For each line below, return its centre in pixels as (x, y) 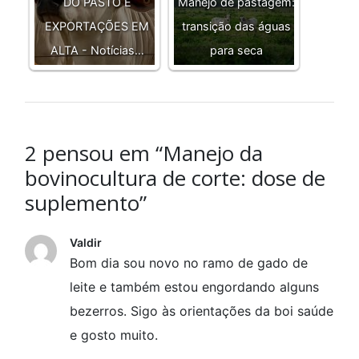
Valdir (86, 243)
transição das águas (236, 26)
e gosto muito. (114, 335)
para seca (236, 50)
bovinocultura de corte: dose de (175, 178)
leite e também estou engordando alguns (194, 287)
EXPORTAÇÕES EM (97, 26)
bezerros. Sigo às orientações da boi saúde (202, 311)
